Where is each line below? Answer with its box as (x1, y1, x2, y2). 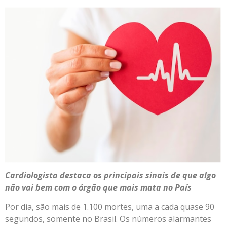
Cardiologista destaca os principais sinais (5, 170, 169, 181)
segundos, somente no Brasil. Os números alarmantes (5, 213, 211, 225)
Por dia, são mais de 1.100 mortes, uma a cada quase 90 (5, 201, 214, 213)
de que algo (171, 170, 216, 181)
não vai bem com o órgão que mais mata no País (5, 182, 192, 194)
